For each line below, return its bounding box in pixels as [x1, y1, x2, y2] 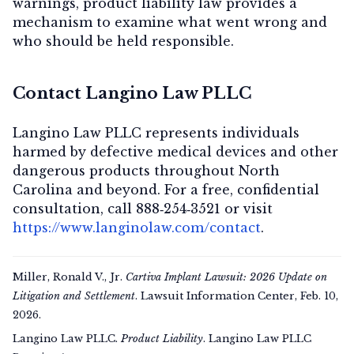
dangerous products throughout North [13, 162, 280, 179]
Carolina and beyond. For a [13, 181, 202, 198]
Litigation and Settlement [13, 289, 135, 302]
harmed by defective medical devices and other [13, 143, 338, 160]
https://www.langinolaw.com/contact [13, 219, 261, 235]
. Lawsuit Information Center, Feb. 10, [135, 289, 338, 302]
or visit [220, 200, 273, 217]
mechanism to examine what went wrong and [13, 13, 327, 30]
